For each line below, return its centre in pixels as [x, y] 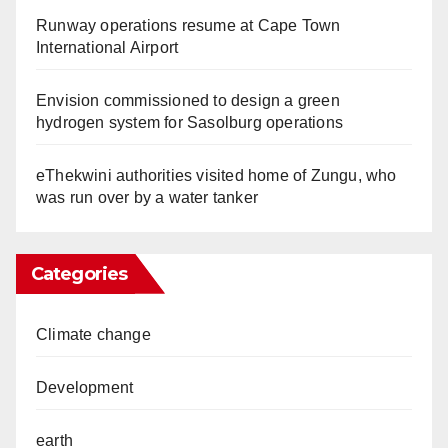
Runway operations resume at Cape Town [188, 25]
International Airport [107, 47]
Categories [79, 273]
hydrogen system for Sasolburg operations [190, 122]
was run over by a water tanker [147, 197]
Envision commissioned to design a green [188, 100]
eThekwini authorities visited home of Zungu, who [216, 175]
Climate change [93, 334]
